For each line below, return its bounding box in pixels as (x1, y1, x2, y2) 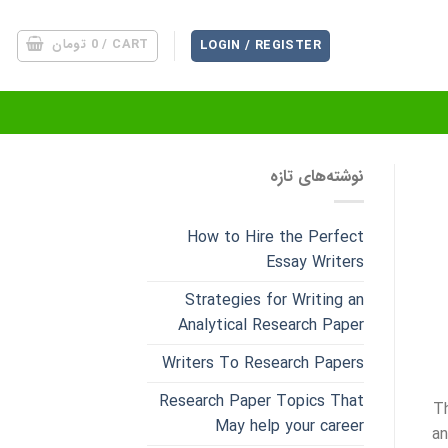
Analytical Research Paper (177, 312, 364, 338)
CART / (112, 34, 149, 55)
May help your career (214, 413, 364, 439)
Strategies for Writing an (184, 287, 364, 313)
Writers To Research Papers (161, 350, 364, 376)
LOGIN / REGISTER (199, 35, 321, 56)
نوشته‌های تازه (269, 164, 364, 189)
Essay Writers (265, 249, 364, 275)
